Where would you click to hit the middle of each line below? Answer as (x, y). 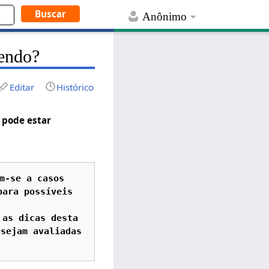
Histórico (75, 87)
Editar (22, 87)
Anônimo (165, 17)
